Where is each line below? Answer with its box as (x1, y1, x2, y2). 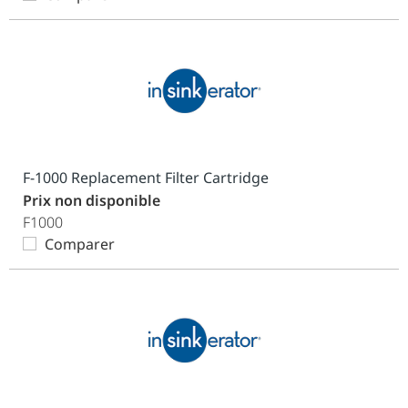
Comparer (45, 234, 115, 254)
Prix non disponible (23, 190, 160, 210)
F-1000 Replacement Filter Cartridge (23, 168, 269, 188)
